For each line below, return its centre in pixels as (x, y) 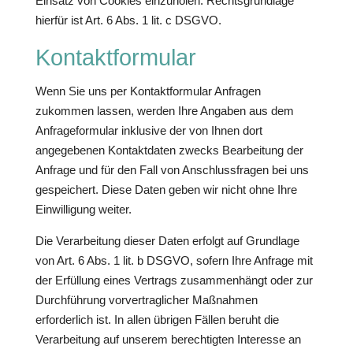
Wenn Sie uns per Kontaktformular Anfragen (148, 91)
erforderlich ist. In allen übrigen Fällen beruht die (157, 320)
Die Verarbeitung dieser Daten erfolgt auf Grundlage (167, 241)
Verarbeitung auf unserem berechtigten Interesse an (168, 339)
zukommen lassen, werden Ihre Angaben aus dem (164, 111)
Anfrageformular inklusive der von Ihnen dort (149, 130)
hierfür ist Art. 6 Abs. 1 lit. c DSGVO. (128, 20)
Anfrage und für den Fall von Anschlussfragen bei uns (172, 170)
